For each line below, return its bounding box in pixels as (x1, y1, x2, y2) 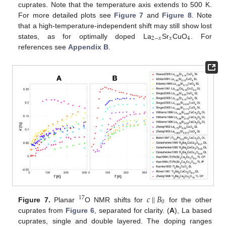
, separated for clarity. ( (94, 206, 170, 214)
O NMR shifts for (84, 195, 147, 204)
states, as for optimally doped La (18, 32, 151, 40)
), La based (175, 206, 212, 214)
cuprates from (18, 206, 66, 214)
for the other (165, 195, 212, 204)
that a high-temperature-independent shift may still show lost (18, 21, 212, 30)
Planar (50, 195, 79, 204)
